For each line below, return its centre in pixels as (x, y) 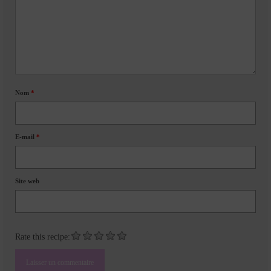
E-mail (26, 137)
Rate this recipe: (43, 237)
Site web (27, 181)
